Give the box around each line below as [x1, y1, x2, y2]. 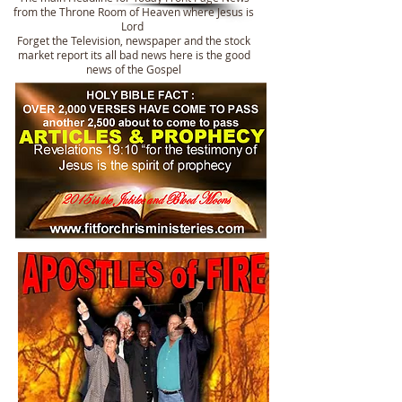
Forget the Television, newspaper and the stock [17, 33, 250, 48]
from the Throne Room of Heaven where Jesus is [13, 4, 254, 19]
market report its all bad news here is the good [17, 48, 250, 62]
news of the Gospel [86, 62, 181, 76]
